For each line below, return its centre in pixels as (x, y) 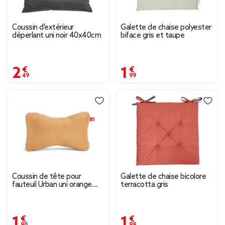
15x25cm (27, 193)
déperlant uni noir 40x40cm (57, 36)
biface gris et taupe (152, 36)
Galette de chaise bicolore (163, 177)
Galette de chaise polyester (166, 28)
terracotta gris (144, 185)
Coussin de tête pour (46, 177)
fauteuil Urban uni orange (52, 185)
